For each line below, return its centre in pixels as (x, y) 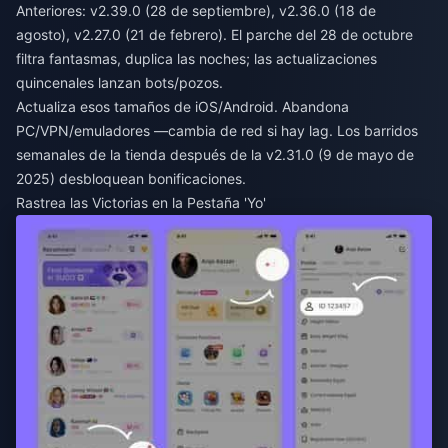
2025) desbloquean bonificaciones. (131, 178)
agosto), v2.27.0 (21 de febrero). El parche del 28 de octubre (214, 34)
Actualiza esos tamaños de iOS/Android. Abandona (182, 106)
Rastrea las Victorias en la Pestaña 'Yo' (141, 202)
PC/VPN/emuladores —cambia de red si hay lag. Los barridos (217, 130)
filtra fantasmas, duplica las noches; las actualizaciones (196, 58)
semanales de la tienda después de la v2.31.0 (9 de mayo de (215, 154)
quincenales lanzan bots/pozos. (119, 82)
